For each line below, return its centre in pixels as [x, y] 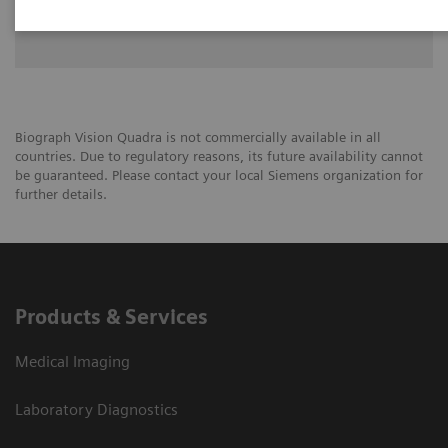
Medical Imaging [72, 361]
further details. [61, 193]
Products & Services [111, 316]
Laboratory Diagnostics [96, 409]
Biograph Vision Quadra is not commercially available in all [198, 136]
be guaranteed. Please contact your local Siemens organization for [219, 174]
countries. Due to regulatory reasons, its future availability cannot [219, 155]
